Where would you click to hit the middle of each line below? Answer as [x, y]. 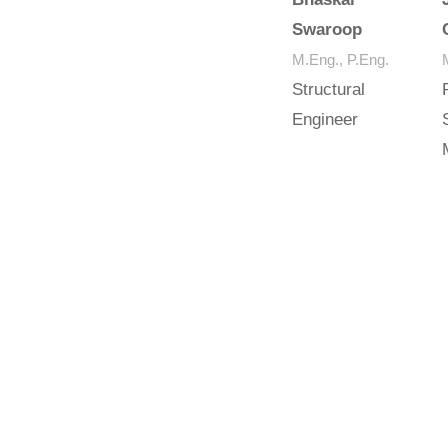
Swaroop [327, 29]
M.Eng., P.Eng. [341, 59]
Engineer [325, 119]
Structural [329, 89]
